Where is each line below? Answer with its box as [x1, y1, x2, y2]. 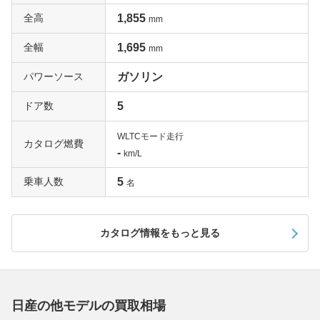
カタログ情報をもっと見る [100, 227, 220, 239]
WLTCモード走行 [117, 131, 184, 142]
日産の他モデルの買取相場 [11, 299, 166, 314]
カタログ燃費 [24, 138, 84, 150]
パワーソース [24, 71, 84, 83]
